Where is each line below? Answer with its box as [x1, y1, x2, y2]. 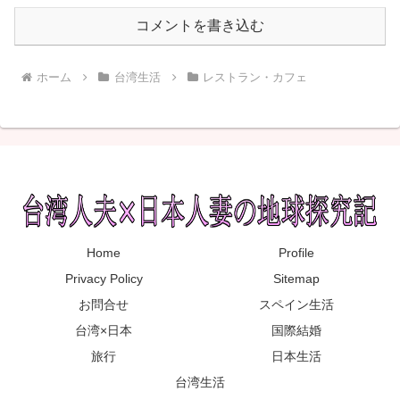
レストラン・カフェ [203, 70, 308, 84]
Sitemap [273, 271, 320, 286]
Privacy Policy [64, 271, 143, 286]
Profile [279, 245, 314, 260]
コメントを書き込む [136, 17, 264, 33]
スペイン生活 [259, 296, 334, 312]
